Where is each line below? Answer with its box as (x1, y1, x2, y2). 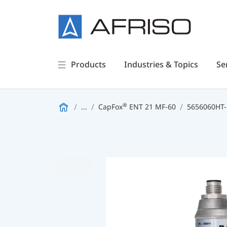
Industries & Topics (124, 59, 198, 70)
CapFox (98, 102, 123, 111)
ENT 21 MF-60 (127, 102, 176, 111)
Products (70, 59, 106, 70)
